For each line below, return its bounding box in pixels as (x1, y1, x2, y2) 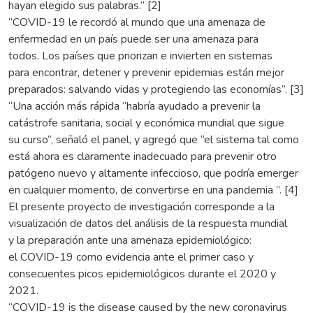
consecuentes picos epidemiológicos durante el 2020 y (8, 265, 276, 282)
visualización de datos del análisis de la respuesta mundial (8, 215, 287, 231)
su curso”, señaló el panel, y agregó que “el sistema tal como (8, 131, 299, 147)
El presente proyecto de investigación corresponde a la (8, 198, 275, 214)
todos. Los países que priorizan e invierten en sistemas (8, 48, 272, 64)
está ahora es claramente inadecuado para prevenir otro (8, 148, 277, 164)
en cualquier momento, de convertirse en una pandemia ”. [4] (8, 182, 298, 198)
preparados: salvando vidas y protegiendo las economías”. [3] (8, 81, 304, 97)
